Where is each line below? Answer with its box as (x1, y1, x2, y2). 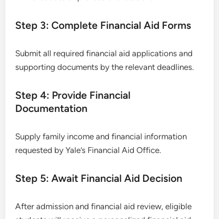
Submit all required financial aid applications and (15, 48, 193, 58)
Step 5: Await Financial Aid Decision (15, 172, 183, 184)
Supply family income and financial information (15, 131, 187, 141)
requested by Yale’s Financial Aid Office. (15, 145, 162, 155)
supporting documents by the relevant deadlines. (15, 62, 195, 72)
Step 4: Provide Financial (15, 89, 131, 101)
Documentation (15, 102, 88, 114)
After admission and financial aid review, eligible (15, 201, 192, 211)
